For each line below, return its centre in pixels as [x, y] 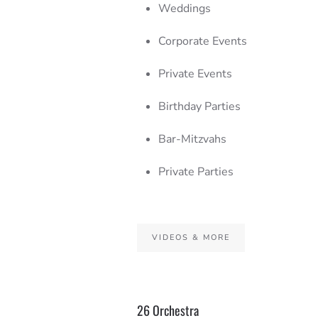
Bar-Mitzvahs [192, 139]
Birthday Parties [199, 106]
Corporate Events [202, 41]
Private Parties [196, 171]
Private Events [195, 73]
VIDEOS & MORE [191, 237]
